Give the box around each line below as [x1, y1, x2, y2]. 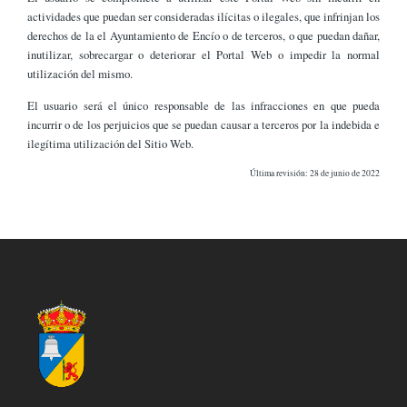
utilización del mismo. [27, 65, 133, 82]
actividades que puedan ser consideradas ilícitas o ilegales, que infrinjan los [27, 7, 380, 25]
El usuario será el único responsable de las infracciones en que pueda [27, 97, 380, 114]
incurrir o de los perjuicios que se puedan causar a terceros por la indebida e [27, 116, 380, 134]
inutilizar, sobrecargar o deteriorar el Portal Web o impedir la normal [27, 45, 380, 63]
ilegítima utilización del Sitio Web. [27, 135, 194, 153]
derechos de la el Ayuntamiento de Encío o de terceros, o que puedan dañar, [27, 26, 380, 44]
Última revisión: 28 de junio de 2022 [250, 166, 380, 179]
